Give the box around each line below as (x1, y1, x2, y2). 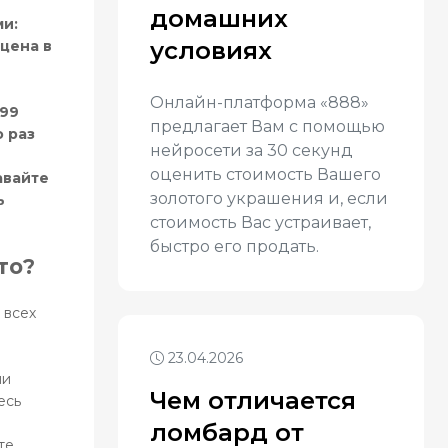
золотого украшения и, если (150, 189, 388, 208)
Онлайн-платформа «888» (150, 93, 369, 112)
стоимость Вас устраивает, (150, 213, 371, 232)
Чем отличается (150, 386, 356, 415)
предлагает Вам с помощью (150, 117, 385, 136)
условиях (150, 36, 272, 65)
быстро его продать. (150, 237, 319, 256)
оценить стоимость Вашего (150, 165, 381, 184)
